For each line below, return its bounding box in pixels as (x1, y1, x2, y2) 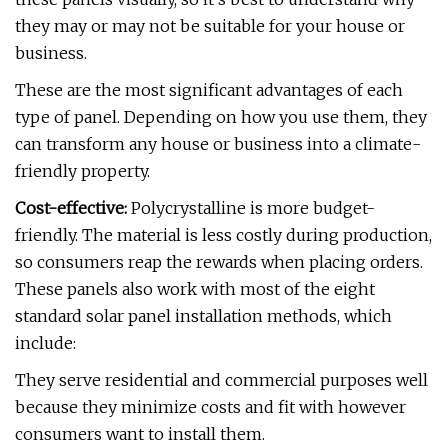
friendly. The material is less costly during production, (15, 225, 432, 245)
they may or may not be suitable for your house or (15, 16, 405, 36)
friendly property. (15, 161, 150, 181)
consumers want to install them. (15, 424, 265, 444)
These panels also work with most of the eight (15, 279, 375, 299)
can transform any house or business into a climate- (15, 134, 421, 154)
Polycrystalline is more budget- (127, 198, 375, 218)
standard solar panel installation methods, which (15, 306, 392, 326)
